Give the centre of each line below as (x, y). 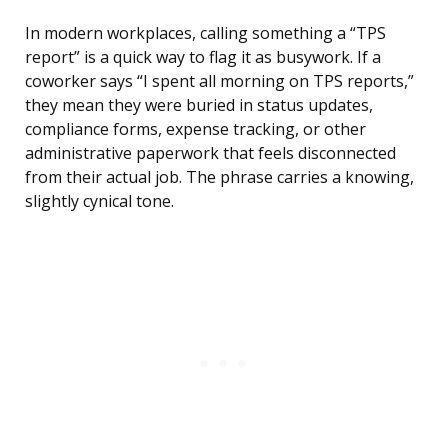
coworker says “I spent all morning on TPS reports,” (219, 81)
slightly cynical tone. (99, 201)
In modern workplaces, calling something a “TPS (205, 33)
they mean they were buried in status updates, (199, 105)
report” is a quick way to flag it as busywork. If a (203, 57)
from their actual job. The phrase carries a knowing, (219, 177)
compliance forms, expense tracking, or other (195, 129)
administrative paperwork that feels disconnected (210, 153)
